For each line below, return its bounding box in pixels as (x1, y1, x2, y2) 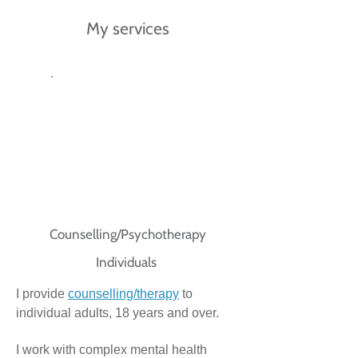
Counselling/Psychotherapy (50, 226, 206, 242)
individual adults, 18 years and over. (16, 306, 219, 320)
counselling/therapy (68, 287, 179, 300)
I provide (16, 287, 68, 300)
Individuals (96, 254, 160, 270)
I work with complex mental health (16, 343, 207, 356)
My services (86, 18, 169, 38)
